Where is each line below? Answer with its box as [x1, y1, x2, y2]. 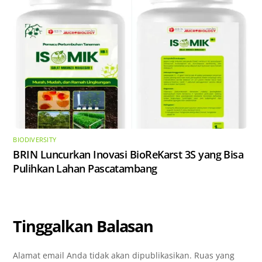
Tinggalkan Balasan [13, 216, 154, 237]
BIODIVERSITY [13, 135, 56, 144]
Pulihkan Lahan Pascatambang [13, 161, 157, 175]
